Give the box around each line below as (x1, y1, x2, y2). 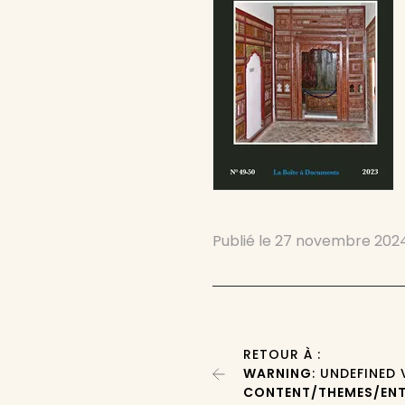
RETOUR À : (243, 345, 322, 363)
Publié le (212, 231, 276, 251)
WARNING (243, 364, 313, 382)
